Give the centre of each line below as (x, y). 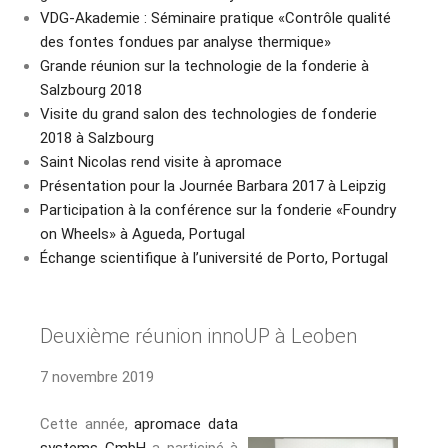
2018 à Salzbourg (97, 137)
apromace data (186, 423)
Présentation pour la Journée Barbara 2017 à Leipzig (213, 185)
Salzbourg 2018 (91, 89)
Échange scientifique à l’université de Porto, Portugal (214, 257)
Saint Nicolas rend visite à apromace (161, 161)
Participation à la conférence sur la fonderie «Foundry (218, 209)
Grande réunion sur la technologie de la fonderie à (204, 65)
